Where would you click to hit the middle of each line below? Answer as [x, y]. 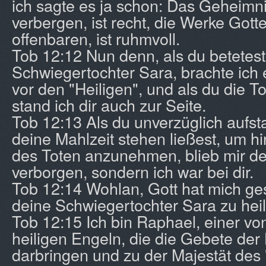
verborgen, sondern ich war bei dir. [133, 171]
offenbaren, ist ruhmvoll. [96, 38]
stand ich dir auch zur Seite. [109, 105]
